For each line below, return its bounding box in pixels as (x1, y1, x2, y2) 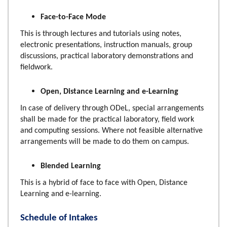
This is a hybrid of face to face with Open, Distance (20, 178, 187, 187)
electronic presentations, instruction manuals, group (20, 41, 192, 49)
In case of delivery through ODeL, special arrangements (20, 104, 204, 112)
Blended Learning (40, 162, 101, 170)
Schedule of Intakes (20, 213, 98, 223)
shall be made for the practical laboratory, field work (20, 115, 194, 124)
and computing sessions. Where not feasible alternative (20, 126, 203, 135)
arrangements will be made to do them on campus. (20, 137, 191, 146)
